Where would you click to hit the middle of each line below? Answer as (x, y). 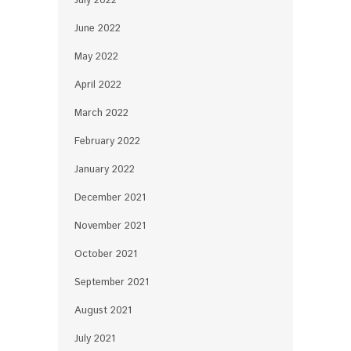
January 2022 (105, 169)
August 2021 (103, 310)
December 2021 (110, 197)
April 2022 (98, 85)
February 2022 (107, 141)
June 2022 (98, 28)
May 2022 (96, 56)
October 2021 (106, 254)
